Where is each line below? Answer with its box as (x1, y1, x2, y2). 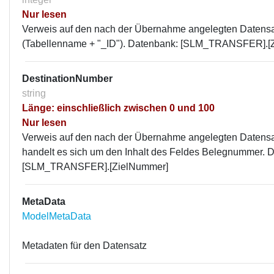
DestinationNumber (22, 73, 113, 84)
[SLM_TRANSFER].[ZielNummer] (22, 161, 168, 172)
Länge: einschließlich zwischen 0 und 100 (22, 103, 215, 113)
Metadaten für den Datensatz (22, 240, 147, 251)
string (22, 88, 46, 98)
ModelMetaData (22, 211, 91, 221)
